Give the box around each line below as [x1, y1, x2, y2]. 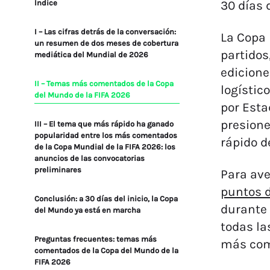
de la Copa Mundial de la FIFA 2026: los [34, 142, 175, 151]
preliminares [34, 165, 81, 174]
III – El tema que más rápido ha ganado [34, 119, 174, 128]
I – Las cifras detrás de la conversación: [34, 27, 176, 36]
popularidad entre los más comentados [34, 131, 177, 140]
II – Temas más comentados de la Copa [34, 79, 174, 88]
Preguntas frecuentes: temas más [34, 234, 157, 243]
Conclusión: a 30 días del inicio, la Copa [34, 194, 178, 203]
